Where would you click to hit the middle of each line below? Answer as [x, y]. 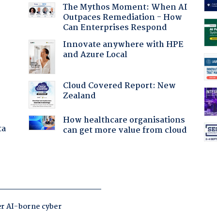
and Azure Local [95, 55]
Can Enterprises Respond [115, 28]
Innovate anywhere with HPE [123, 45]
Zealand [79, 96]
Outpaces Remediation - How [122, 17]
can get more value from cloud [125, 130]
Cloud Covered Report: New [119, 86]
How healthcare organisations [124, 120]
